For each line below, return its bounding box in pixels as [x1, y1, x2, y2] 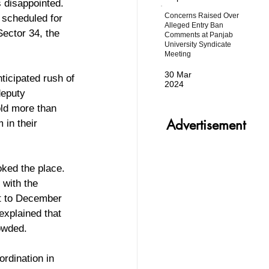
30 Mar [165, 70, 192, 80]
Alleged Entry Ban [165, 20, 224, 29]
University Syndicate [165, 40, 232, 49]
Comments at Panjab [165, 30, 234, 39]
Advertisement [166, 116, 246, 133]
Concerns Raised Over [165, 11, 240, 20]
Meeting [165, 49, 192, 58]
